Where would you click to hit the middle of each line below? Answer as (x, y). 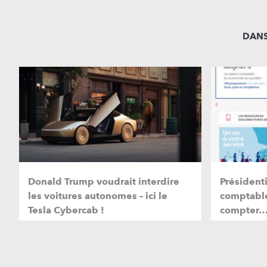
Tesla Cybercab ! (66, 210)
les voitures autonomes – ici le (98, 196)
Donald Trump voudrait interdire (104, 182)
